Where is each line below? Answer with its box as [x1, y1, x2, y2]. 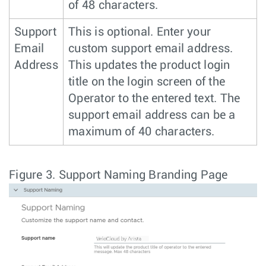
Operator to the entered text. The [68, 92, 240, 104]
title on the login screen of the [68, 75, 225, 88]
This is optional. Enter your [68, 26, 211, 38]
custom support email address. [68, 42, 233, 55]
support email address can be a [68, 109, 236, 121]
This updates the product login [68, 59, 230, 71]
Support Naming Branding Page [58, 169, 228, 181]
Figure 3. [9, 169, 59, 181]
